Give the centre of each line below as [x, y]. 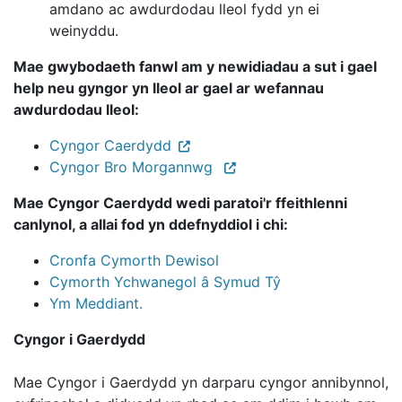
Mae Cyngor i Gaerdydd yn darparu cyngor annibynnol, [201, 382]
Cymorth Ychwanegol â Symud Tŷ [165, 282]
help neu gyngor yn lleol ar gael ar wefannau [169, 88]
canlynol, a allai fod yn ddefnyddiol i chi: [151, 224]
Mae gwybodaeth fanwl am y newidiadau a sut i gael [195, 66]
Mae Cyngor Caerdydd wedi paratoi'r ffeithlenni [180, 203]
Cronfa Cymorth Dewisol [134, 260]
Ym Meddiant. [96, 303]
